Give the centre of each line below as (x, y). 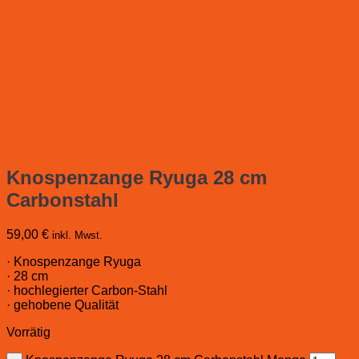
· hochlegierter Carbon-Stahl (87, 291)
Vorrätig (28, 333)
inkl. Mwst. (77, 236)
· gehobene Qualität (63, 305)
